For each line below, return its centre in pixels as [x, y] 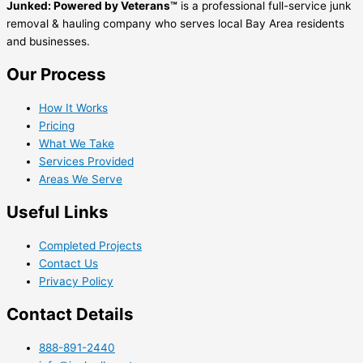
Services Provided [86, 162]
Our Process [56, 75]
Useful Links [58, 212]
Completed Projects [90, 246]
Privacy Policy [76, 282]
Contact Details [70, 314]
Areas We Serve [81, 179]
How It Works [73, 108]
